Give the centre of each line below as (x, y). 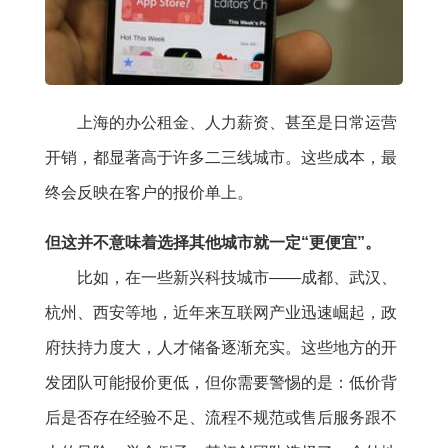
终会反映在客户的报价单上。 (148, 192)
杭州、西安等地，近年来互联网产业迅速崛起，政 (220, 312)
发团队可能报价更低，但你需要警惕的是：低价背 (220, 382)
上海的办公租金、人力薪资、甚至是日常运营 (236, 122)
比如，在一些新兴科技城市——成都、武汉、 (236, 277)
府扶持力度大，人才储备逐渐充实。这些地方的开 (220, 347)
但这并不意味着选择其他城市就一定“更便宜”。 (212, 242)
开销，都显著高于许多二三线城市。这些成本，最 (220, 157)
